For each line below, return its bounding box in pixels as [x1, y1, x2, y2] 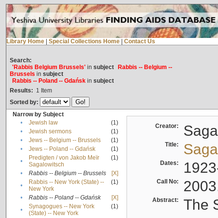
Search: [9, 57, 32, 64]
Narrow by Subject [12, 111, 64, 118]
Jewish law [28, 119, 58, 127]
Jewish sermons [28, 128, 72, 135]
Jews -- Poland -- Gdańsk [28, 145, 95, 153]
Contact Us [124, 38, 155, 45]
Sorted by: [9, 99, 40, 106]
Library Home [6, 38, 44, 45]
